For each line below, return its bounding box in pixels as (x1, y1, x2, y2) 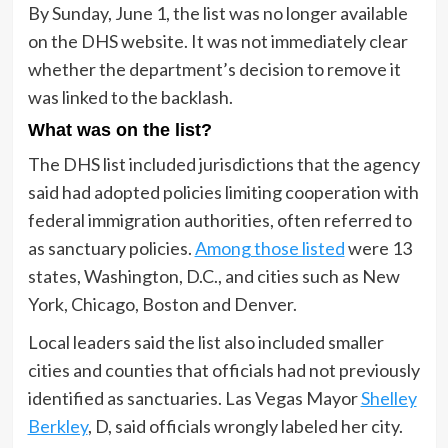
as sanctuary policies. (27, 236, 195, 259)
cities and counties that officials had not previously (27, 358, 420, 381)
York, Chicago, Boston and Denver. (27, 292, 297, 315)
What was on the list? (27, 119, 212, 140)
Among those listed (194, 236, 345, 259)
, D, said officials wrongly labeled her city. (87, 414, 403, 437)
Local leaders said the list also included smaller (27, 330, 384, 353)
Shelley (360, 386, 417, 409)
